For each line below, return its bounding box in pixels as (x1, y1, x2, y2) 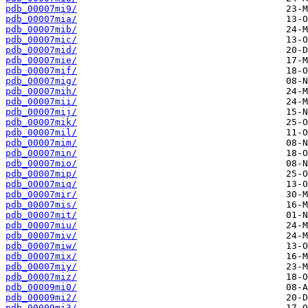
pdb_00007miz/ (5, 272, 77, 283)
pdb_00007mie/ (5, 55, 77, 66)
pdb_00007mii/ (5, 96, 77, 107)
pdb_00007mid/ (5, 45, 77, 56)
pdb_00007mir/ (5, 189, 77, 200)
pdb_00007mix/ (5, 251, 77, 262)
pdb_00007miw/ (5, 241, 77, 252)
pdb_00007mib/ (5, 24, 77, 35)
